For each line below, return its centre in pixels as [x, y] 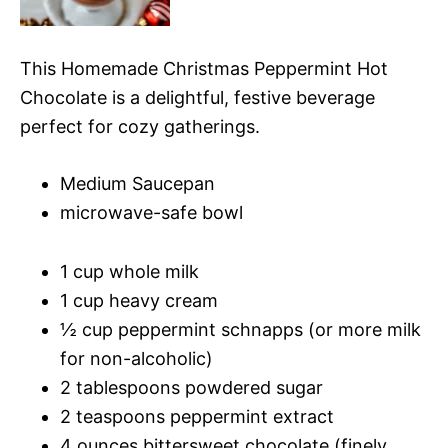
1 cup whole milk [129, 272]
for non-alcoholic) [136, 359]
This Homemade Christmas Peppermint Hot [204, 69]
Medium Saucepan [137, 184]
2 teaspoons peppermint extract [197, 417]
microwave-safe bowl [151, 213]
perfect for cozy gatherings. [140, 127]
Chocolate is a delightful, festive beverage [197, 98]
